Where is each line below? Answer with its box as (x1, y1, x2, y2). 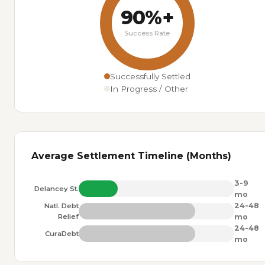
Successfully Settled (109, 71, 190, 81)
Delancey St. (34, 184, 79, 193)
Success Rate (124, 28, 170, 37)
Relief (58, 212, 79, 221)
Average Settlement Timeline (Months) (31, 150, 231, 161)
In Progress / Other (109, 83, 188, 93)
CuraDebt (45, 229, 79, 238)
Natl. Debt (44, 201, 79, 210)
